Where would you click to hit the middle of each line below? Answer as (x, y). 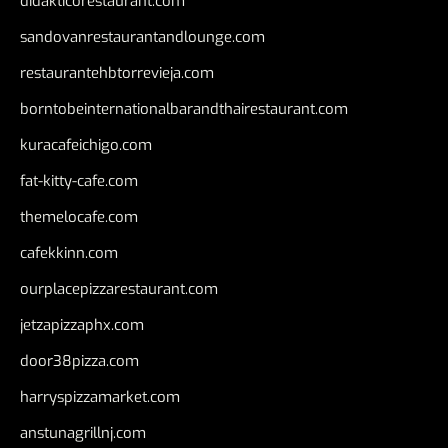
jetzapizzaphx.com (82, 325)
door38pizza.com (79, 361)
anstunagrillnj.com (83, 433)
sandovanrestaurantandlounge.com (142, 37)
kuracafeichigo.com (86, 145)
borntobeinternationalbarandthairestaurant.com (184, 109)
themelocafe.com (79, 217)
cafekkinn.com (69, 253)
